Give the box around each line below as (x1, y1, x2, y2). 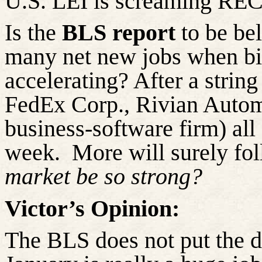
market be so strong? (5, 163, 202, 190)
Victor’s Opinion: (5, 195, 180, 222)
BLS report (62, 19, 181, 46)
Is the (5, 19, 62, 46)
